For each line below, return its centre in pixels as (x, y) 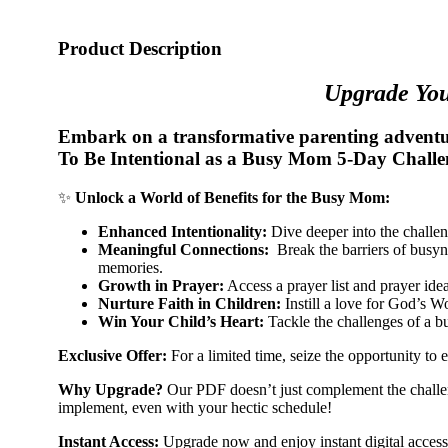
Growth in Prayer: (161, 286)
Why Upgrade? (110, 390)
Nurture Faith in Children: (189, 304)
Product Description (140, 48)
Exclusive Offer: (112, 356)
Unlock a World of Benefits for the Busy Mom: (232, 198)
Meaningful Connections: (183, 250)
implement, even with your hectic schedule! (195, 408)
